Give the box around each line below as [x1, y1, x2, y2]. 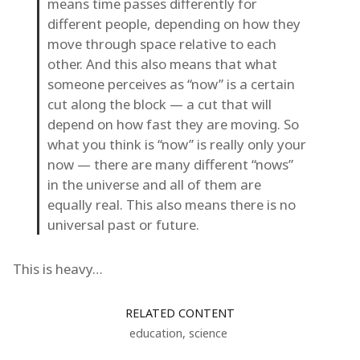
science [188, 325, 227, 341]
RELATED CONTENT [125, 305, 235, 321]
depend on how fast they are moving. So [47, 114, 299, 133]
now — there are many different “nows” [47, 154, 293, 174]
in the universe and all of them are [47, 174, 261, 194]
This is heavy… [13, 259, 103, 278]
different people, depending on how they [47, 14, 301, 33]
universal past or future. [47, 215, 199, 234]
